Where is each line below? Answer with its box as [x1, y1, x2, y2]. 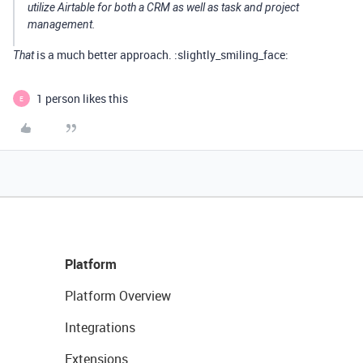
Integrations [65, 318, 135, 336]
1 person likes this [36, 91, 128, 106]
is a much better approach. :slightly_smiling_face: [34, 47, 288, 62]
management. [28, 18, 96, 31]
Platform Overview [65, 287, 171, 305]
